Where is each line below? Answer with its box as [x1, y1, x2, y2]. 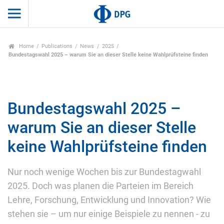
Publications [41, 43, 73, 50]
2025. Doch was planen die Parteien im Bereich [7, 180, 193, 191]
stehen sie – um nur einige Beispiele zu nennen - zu [7, 208, 210, 219]
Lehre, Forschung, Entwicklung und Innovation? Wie [7, 194, 211, 205]
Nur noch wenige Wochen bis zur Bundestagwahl [7, 166, 201, 177]
